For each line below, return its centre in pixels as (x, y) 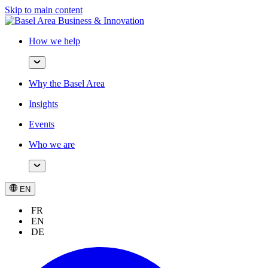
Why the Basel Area (67, 83)
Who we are (52, 144)
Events (42, 124)
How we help (54, 41)
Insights (43, 104)
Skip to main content (44, 10)
